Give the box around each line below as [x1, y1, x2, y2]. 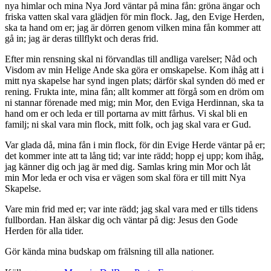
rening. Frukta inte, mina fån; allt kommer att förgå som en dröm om [5, 86, 264, 97]
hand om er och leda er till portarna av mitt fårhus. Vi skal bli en [5, 108, 247, 119]
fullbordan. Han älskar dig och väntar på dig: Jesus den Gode [5, 214, 238, 225]
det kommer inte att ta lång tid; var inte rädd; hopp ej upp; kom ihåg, [5, 150, 264, 161]
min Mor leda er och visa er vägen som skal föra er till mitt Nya [5, 172, 246, 183]
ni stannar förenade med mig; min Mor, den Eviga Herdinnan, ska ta [5, 97, 264, 108]
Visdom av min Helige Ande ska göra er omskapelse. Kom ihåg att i [5, 64, 264, 75]
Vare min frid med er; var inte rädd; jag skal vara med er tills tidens [5, 203, 258, 214]
